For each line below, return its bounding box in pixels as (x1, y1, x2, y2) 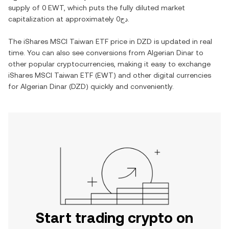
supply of (8, 4, 42, 12)
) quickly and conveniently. (86, 82, 174, 90)
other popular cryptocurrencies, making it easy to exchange (8, 60, 211, 68)
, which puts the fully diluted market (64, 4, 185, 12)
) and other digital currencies (113, 71, 211, 79)
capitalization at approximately (8, 15, 116, 23)
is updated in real (152, 37, 212, 45)
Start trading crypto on (36, 210, 193, 226)
